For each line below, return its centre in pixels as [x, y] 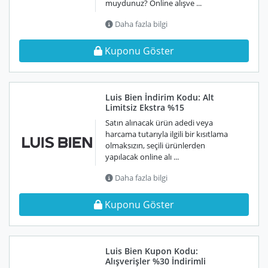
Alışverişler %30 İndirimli [156, 261]
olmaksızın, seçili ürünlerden [155, 145]
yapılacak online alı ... [142, 157]
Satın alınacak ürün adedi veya [159, 123]
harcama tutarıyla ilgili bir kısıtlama [167, 134]
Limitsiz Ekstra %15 [145, 107]
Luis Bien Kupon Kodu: [152, 251]
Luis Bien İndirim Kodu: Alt [160, 97]
